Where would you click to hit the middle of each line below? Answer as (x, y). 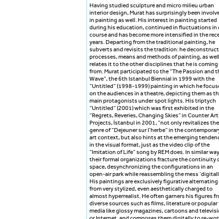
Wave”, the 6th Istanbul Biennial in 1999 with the (152, 79)
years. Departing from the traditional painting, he (152, 42)
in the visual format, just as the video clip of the (150, 145)
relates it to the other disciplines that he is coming (154, 64)
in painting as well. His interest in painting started (153, 20)
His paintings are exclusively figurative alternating (154, 182)
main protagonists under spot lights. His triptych (153, 101)
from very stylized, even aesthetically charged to (151, 189)
